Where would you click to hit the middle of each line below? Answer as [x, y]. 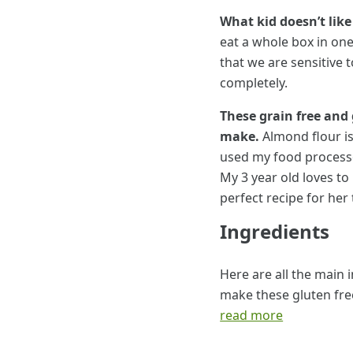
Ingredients [275, 231]
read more [252, 315]
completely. [254, 82]
